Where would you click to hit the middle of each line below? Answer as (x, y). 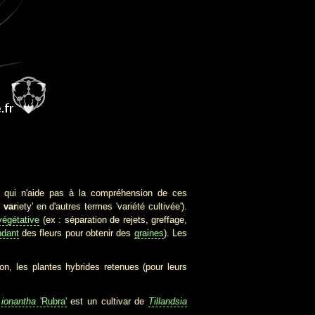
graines (149, 233)
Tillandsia (168, 301)
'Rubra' (51, 301)
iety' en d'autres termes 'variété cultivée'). (102, 207)
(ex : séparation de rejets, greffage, (114, 220)
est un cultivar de (107, 301)
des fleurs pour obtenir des (76, 233)
